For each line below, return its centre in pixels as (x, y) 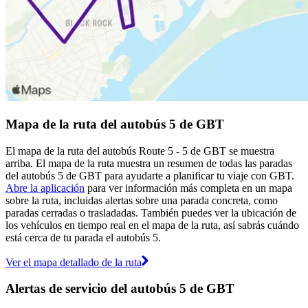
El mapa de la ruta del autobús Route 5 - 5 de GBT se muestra (140, 151)
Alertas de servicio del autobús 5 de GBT (120, 289)
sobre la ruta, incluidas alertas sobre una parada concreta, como (142, 200)
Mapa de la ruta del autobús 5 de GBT (115, 124)
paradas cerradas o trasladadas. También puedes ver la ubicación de (151, 212)
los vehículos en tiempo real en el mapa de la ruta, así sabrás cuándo (152, 225)
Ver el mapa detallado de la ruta (74, 262)
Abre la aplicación (45, 188)
